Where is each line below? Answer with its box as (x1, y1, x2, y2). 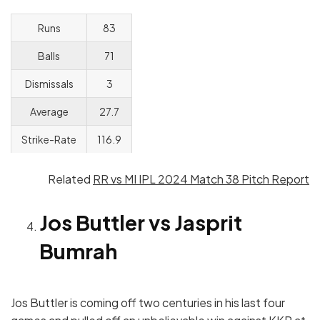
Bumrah (39, 238, 117, 264)
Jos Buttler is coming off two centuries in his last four (11, 295, 285, 311)
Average (29, 104, 69, 118)
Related (48, 171, 93, 186)
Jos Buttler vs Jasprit (39, 209, 242, 236)
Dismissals (24, 76, 74, 90)
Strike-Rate (21, 132, 76, 146)
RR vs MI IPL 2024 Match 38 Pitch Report (93, 171, 309, 186)
